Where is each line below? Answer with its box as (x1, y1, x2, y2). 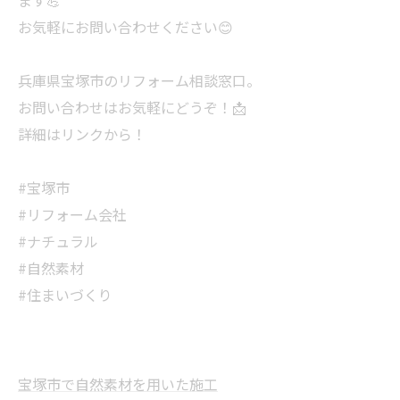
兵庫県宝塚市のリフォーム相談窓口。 (18, 70, 261, 91)
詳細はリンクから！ (18, 123, 146, 145)
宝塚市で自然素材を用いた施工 (18, 373, 218, 395)
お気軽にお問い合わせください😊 (18, 16, 233, 37)
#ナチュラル (18, 230, 98, 252)
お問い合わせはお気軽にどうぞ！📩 (18, 96, 246, 118)
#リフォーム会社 (18, 204, 127, 225)
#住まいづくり (18, 284, 112, 305)
